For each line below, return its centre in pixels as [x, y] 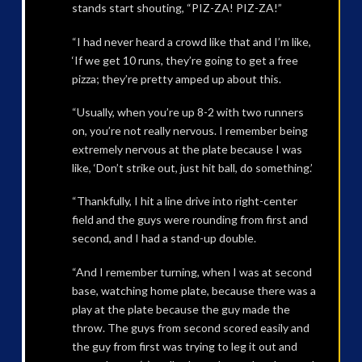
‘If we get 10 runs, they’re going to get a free [185, 60]
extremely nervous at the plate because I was [187, 149]
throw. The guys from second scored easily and [190, 327]
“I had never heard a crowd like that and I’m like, [191, 41]
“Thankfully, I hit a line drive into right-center [184, 201]
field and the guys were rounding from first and [189, 220]
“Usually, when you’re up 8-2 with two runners [187, 112]
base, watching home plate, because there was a [194, 290]
